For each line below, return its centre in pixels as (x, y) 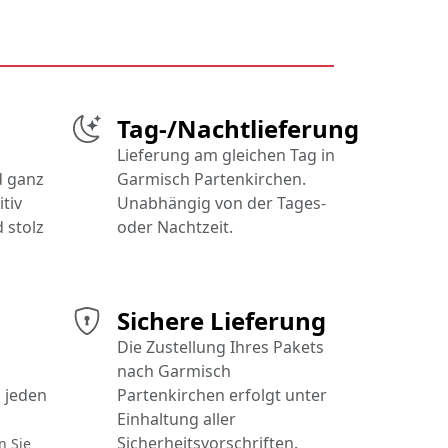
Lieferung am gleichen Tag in (226, 155)
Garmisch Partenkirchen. (211, 179)
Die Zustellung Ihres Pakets (220, 347)
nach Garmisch (174, 371)
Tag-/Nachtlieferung (238, 129)
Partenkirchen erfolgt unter (222, 395)
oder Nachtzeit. (175, 227)
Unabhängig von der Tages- (221, 203)
